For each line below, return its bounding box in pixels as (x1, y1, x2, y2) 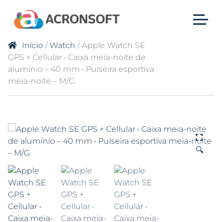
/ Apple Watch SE (75, 41, 145, 50)
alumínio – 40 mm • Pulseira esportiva (8, 64, 154, 74)
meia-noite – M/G (8, 76, 75, 86)
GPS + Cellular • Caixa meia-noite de (8, 53, 146, 62)
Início (22, 41, 43, 50)
